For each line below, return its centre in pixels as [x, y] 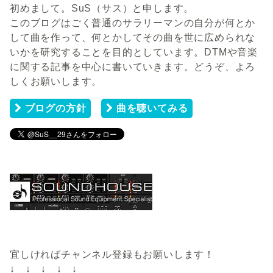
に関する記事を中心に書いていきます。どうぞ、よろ [133, 67]
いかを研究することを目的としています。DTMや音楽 [134, 52]
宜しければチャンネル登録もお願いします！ [112, 255]
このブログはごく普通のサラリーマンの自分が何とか [133, 23]
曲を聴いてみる [151, 108]
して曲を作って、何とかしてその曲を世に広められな [133, 38]
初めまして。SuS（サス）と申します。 [102, 9]
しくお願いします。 [56, 82]
